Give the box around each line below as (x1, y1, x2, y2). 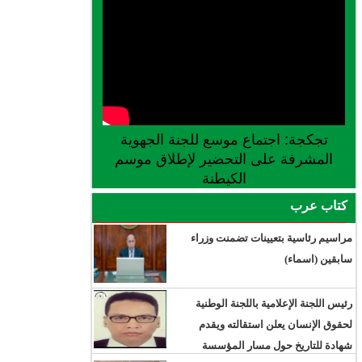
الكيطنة (201, 170, 246, 187)
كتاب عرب (290, 199, 348, 213)
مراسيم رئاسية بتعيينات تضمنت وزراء (191, 232, 353, 245)
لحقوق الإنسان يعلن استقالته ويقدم (199, 318, 353, 331)
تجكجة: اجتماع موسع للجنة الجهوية (120, 132, 328, 149)
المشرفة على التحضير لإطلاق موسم (115, 151, 333, 168)
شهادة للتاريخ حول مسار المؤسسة (202, 339, 353, 352)
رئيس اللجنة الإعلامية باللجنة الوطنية (196, 297, 353, 310)
